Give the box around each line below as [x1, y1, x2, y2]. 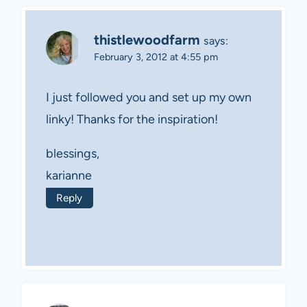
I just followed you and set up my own [46, 90, 251, 106]
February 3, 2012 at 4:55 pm [94, 50, 218, 63]
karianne [46, 168, 92, 184]
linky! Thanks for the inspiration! [46, 112, 218, 127]
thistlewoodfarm [94, 31, 200, 48]
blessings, [46, 146, 99, 162]
